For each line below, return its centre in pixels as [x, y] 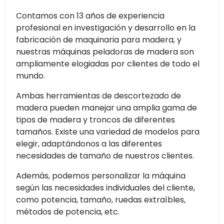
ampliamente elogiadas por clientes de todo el [108, 64]
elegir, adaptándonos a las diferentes [89, 144]
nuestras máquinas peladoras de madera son [105, 52]
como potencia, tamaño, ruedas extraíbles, [101, 200]
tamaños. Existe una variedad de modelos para [108, 132]
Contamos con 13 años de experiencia [90, 16]
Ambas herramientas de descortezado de [98, 96]
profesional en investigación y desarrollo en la [106, 28]
